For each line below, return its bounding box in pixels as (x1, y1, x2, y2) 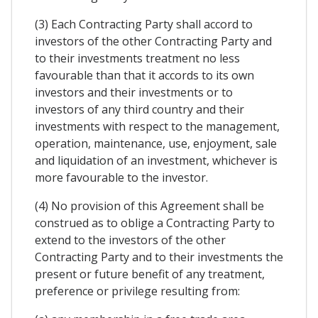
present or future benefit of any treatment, (35, 265, 265, 282)
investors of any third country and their (35, 101, 244, 117)
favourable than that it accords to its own (35, 67, 254, 83)
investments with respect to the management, (35, 118, 280, 134)
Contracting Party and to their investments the (35, 248, 283, 265)
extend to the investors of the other (35, 231, 226, 248)
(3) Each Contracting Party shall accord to (35, 16, 253, 32)
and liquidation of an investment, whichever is (35, 152, 278, 168)
